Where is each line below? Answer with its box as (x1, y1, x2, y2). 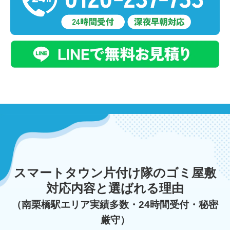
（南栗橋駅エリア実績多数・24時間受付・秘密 (12, 199, 218, 210)
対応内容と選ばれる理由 (46, 181, 184, 196)
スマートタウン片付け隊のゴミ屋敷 (14, 166, 216, 180)
